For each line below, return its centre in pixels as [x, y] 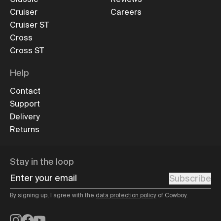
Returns [25, 130]
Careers [126, 12]
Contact [25, 91]
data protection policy [126, 196]
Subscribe [190, 178]
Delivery [25, 117]
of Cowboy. [172, 196]
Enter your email [43, 174]
